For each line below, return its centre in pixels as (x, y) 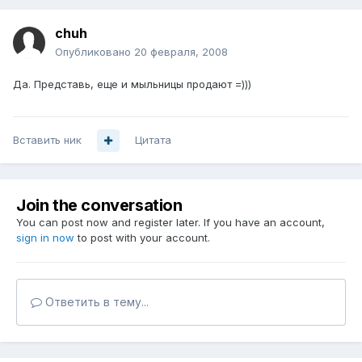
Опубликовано (95, 52)
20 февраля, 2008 (181, 52)
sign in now (45, 238)
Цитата (153, 140)
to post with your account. (142, 238)
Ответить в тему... (95, 302)
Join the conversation (99, 206)
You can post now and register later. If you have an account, (170, 223)
